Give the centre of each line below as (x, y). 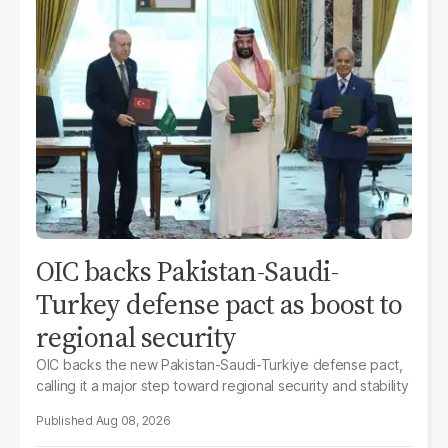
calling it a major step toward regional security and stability (222, 385)
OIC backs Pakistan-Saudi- (187, 270)
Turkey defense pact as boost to (219, 303)
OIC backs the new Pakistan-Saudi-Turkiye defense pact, (219, 364)
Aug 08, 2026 (133, 420)
